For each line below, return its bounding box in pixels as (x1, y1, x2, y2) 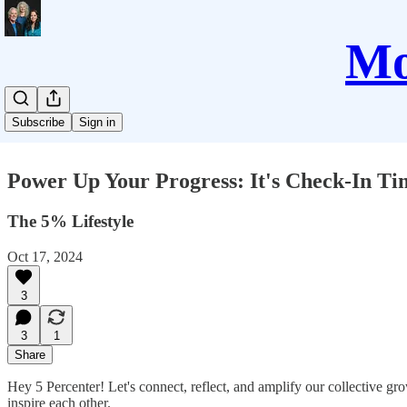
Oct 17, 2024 (7, 248, 83, 264)
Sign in (79, 115, 115, 129)
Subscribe (12, 115, 65, 129)
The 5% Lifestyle (7, 211, 134, 231)
